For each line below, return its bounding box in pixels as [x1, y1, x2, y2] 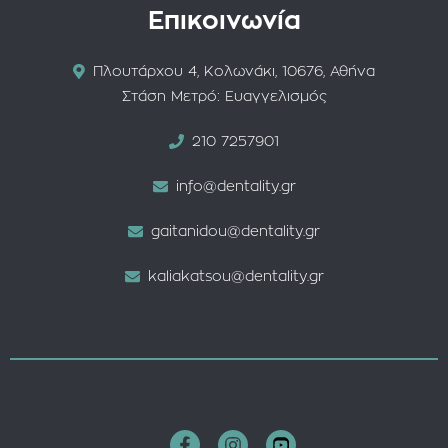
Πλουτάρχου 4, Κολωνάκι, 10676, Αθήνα [92, 65, 375, 80]
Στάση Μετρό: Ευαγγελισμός [121, 90, 327, 105]
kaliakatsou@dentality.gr [147, 270, 324, 285]
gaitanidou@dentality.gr [151, 225, 320, 240]
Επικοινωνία [147, 9, 301, 35]
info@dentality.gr [175, 180, 296, 195]
